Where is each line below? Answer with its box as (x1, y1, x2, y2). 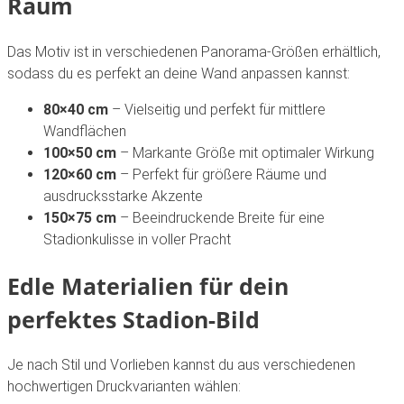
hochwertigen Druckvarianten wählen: (7, 378, 241, 396)
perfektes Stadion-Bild (7, 303, 260, 335)
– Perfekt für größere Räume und (116, 165, 326, 183)
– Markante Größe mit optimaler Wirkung (116, 143, 374, 161)
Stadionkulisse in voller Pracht (43, 230, 231, 248)
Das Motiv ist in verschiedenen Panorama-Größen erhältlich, (7, 42, 381, 60)
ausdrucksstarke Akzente (43, 187, 203, 205)
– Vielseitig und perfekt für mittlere (108, 100, 326, 118)
